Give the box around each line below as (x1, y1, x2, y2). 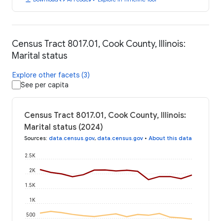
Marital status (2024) (24, 122, 103, 133)
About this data (148, 135, 192, 142)
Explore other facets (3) (12, 71, 90, 80)
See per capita (21, 80, 69, 90)
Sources (24, 135, 46, 142)
